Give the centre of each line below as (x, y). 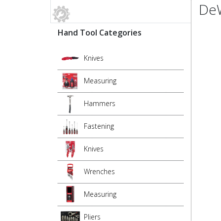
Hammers (100, 104)
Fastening (99, 126)
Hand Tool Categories (100, 33)
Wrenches (99, 172)
